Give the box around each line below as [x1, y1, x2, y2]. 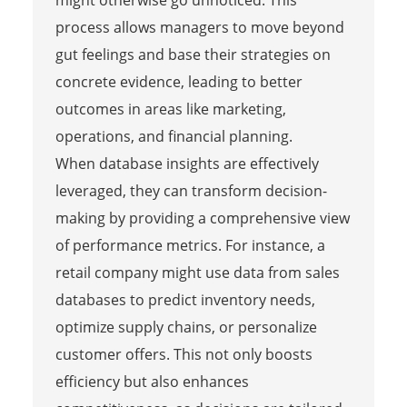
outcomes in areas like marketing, [55, 98, 286, 119]
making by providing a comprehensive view [55, 207, 350, 228]
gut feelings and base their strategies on [55, 44, 331, 65]
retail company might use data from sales [55, 262, 340, 283]
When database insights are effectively [55, 153, 319, 174]
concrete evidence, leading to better [55, 71, 303, 92]
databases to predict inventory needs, [55, 289, 315, 310]
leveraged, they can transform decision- [55, 180, 327, 201]
